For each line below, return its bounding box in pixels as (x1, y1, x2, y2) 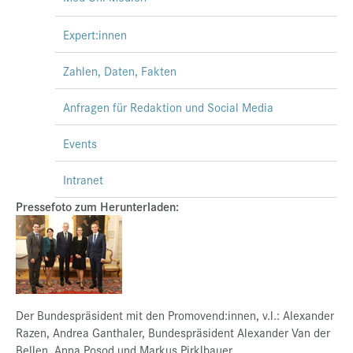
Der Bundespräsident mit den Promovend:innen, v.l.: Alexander (16, 307, 334, 323)
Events (63, 135, 97, 151)
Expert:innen (63, 26, 127, 43)
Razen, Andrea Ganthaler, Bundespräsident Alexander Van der (16, 324, 330, 340)
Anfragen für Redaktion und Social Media (63, 98, 273, 115)
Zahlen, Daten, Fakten (63, 62, 176, 79)
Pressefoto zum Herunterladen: (16, 198, 179, 214)
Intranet (63, 171, 103, 188)
